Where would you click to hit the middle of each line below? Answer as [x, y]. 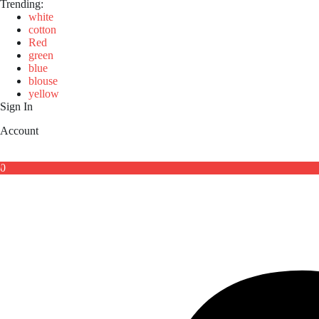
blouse [43, 80]
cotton [42, 29]
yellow [44, 93]
